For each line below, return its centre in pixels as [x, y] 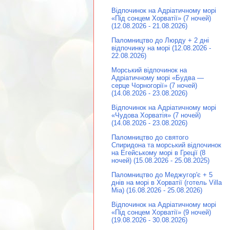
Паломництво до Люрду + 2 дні [160, 41]
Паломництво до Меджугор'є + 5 [162, 175]
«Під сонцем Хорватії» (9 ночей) [161, 213]
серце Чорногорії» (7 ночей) [154, 86]
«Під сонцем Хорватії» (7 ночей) [161, 18]
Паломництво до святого [150, 138]
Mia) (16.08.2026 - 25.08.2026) [157, 190]
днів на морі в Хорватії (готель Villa [167, 183]
